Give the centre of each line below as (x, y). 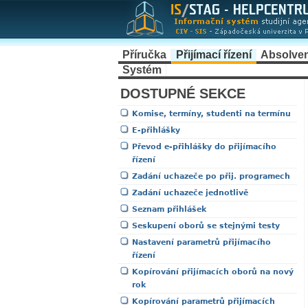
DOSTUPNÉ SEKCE (183, 93)
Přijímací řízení (214, 55)
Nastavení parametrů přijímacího (201, 242)
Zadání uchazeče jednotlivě (190, 193)
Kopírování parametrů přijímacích (203, 301)
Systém (142, 70)
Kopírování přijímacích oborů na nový (213, 272)
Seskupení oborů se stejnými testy (206, 226)
